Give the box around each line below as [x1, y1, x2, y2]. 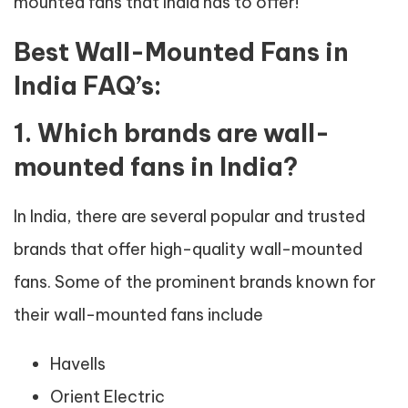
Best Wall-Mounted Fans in [14, 36, 349, 67]
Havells [50, 353, 106, 374]
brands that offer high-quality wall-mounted [14, 239, 362, 260]
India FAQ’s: [14, 70, 161, 101]
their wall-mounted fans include [14, 304, 263, 325]
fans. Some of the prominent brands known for [14, 271, 376, 292]
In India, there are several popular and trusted [14, 206, 365, 227]
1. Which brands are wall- [14, 117, 330, 148]
